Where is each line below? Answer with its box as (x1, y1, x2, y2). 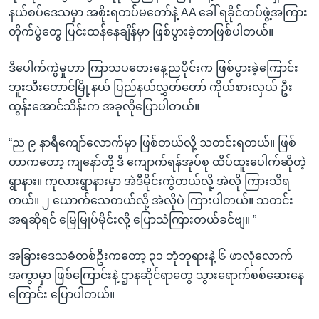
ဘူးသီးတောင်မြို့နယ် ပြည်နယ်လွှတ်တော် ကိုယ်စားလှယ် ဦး (9, 80, 293, 93)
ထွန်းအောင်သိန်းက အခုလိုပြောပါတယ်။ (9, 100, 199, 113)
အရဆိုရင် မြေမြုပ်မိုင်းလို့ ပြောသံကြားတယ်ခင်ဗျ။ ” (9, 213, 256, 226)
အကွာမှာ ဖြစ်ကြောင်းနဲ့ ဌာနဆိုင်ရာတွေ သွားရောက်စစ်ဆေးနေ (9, 268, 304, 281)
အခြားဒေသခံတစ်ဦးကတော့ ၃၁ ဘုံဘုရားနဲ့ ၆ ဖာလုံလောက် (9, 249, 293, 262)
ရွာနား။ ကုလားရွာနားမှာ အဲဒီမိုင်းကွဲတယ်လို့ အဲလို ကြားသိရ (9, 174, 290, 187)
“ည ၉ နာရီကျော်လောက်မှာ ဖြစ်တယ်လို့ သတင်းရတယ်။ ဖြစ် (9, 136, 296, 149)
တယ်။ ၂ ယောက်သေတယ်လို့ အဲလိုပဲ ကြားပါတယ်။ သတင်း (9, 194, 293, 206)
